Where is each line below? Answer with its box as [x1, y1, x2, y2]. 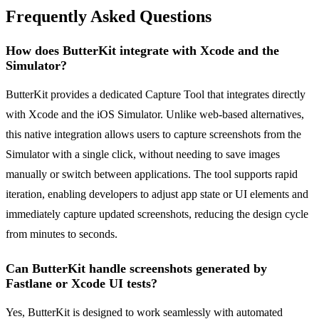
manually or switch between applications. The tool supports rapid [6, 168, 298, 181]
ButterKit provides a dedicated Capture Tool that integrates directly [6, 88, 305, 101]
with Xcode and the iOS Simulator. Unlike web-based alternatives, [6, 108, 304, 121]
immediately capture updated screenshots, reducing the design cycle [6, 208, 308, 221]
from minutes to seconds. [6, 228, 117, 241]
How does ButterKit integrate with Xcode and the [6, 43, 279, 58]
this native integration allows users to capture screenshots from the [6, 128, 301, 141]
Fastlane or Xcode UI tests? [6, 276, 157, 291]
